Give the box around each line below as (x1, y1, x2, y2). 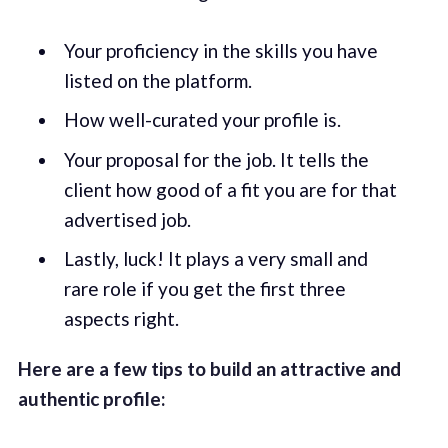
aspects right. (63, 307, 179, 331)
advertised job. (63, 207, 191, 231)
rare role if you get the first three (63, 277, 346, 301)
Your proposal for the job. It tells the (63, 147, 369, 171)
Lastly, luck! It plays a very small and (63, 247, 368, 271)
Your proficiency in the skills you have (63, 38, 378, 62)
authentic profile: (17, 386, 166, 410)
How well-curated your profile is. (63, 108, 341, 132)
